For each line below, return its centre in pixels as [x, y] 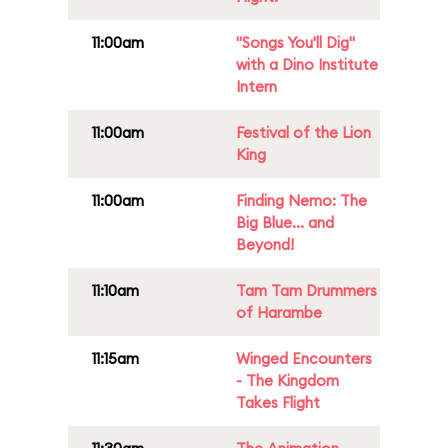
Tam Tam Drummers [306, 290]
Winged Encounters [304, 358]
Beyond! [265, 244]
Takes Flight [278, 402]
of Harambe [279, 312]
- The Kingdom [287, 380]
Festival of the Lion [303, 132]
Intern [256, 86]
